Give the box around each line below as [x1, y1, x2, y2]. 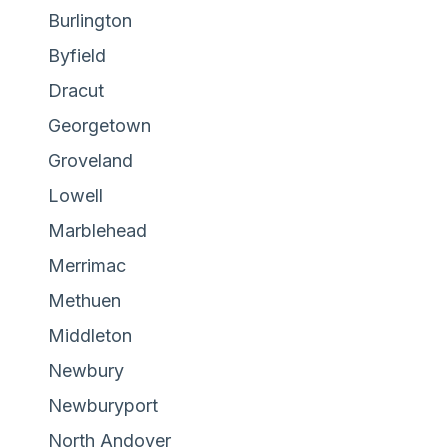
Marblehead [48, 219, 147, 241]
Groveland [48, 149, 133, 171]
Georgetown [48, 114, 151, 136]
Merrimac [48, 254, 126, 276]
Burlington [48, 9, 132, 31]
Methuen [48, 289, 121, 311]
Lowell [48, 184, 103, 206]
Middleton [48, 324, 132, 346]
